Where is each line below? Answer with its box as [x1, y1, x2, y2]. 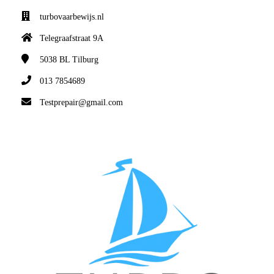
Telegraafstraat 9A [40, 34, 103, 43]
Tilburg [72, 55, 98, 65]
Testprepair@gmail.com [40, 98, 123, 108]
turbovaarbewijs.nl [40, 12, 104, 22]
